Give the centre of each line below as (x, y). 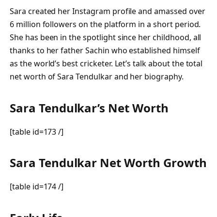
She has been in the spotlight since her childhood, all (106, 38)
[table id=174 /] (37, 187)
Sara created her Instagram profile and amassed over (108, 11)
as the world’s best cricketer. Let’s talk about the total (106, 64)
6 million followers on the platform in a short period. (105, 24)
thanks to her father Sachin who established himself (105, 51)
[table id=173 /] (37, 132)
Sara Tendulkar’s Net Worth (89, 108)
